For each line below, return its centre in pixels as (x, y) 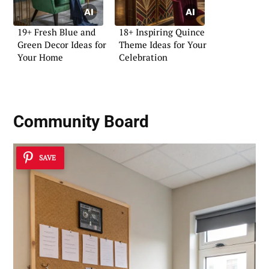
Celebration (143, 57)
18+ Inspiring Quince (162, 32)
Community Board (81, 122)
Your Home (40, 57)
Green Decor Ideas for (62, 45)
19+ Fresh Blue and (56, 32)
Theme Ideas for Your (163, 45)
